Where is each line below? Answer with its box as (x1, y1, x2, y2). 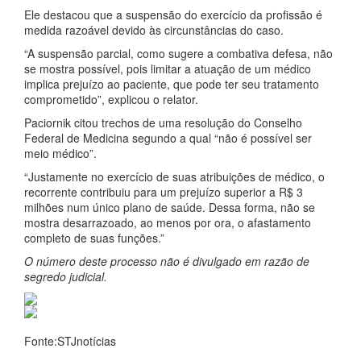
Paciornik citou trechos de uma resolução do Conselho (24, 114, 302, 131)
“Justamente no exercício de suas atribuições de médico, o (24, 168, 325, 185)
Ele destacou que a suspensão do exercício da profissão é (24, 6, 322, 23)
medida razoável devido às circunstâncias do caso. (24, 22, 284, 38)
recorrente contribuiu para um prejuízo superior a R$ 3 (24, 184, 303, 200)
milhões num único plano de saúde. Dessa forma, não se (24, 199, 315, 215)
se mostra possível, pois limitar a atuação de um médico (24, 60, 311, 77)
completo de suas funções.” (24, 230, 164, 246)
